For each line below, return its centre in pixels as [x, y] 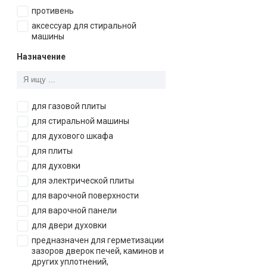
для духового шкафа [72, 136]
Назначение [41, 57]
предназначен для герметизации [97, 240]
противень [52, 11]
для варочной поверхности [85, 196]
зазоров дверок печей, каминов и [97, 251]
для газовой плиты [69, 106]
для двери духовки [69, 226]
